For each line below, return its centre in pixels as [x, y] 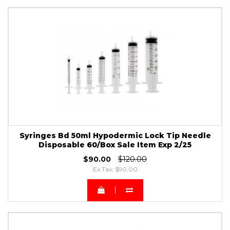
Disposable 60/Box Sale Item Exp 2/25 [115, 145]
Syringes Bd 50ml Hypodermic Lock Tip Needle [115, 135]
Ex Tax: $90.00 [115, 169]
